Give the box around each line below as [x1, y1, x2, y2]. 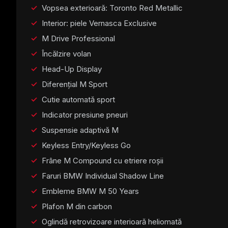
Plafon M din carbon [42, 201, 112, 211]
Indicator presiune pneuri [42, 109, 128, 120]
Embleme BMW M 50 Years [42, 186, 139, 196]
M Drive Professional [42, 33, 115, 43]
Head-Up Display [42, 64, 102, 74]
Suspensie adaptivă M [42, 125, 119, 135]
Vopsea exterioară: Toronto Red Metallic [42, 3, 183, 13]
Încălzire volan [42, 48, 91, 59]
